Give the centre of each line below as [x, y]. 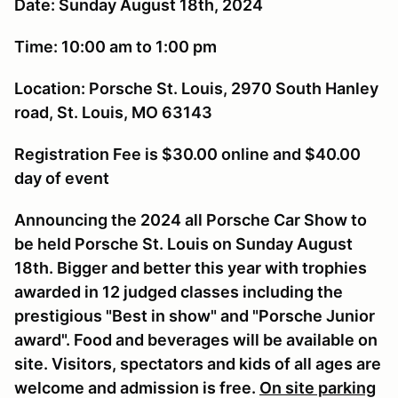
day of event [62, 178]
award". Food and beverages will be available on [196, 339]
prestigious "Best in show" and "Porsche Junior [195, 315]
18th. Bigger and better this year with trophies [191, 267]
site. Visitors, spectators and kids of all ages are [198, 363]
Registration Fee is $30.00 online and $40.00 [187, 154]
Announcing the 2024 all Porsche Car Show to [191, 219]
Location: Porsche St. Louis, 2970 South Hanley [196, 88]
